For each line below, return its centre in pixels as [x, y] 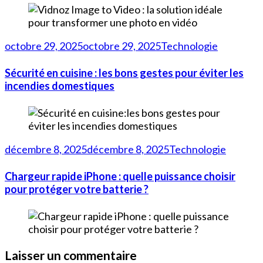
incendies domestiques [60, 86]
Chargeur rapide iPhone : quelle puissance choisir [120, 176]
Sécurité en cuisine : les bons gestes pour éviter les [124, 73]
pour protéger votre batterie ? [77, 189]
